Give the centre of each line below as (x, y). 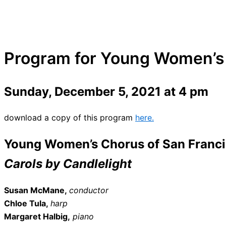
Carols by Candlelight (68, 164)
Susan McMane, (37, 190)
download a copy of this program (70, 118)
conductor (89, 190)
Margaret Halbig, (37, 217)
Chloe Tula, (27, 204)
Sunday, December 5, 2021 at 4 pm (106, 91)
